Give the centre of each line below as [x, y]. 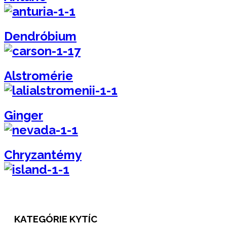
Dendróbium [40, 36]
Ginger [24, 115]
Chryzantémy [43, 155]
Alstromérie [39, 75]
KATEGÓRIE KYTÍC [56, 219]
